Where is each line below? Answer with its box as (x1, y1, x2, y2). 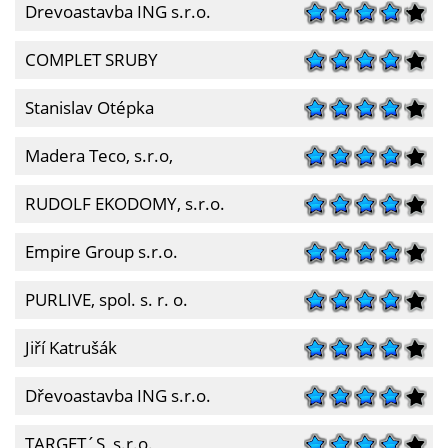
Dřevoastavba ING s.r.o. (25, 384, 211, 407)
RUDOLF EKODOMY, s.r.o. (25, 192, 225, 215)
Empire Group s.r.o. (25, 240, 178, 263)
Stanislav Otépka (25, 96, 154, 119)
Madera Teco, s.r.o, (25, 144, 173, 167)
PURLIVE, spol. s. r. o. (25, 288, 188, 311)
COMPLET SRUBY (25, 48, 158, 71)
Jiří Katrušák (25, 336, 117, 359)
